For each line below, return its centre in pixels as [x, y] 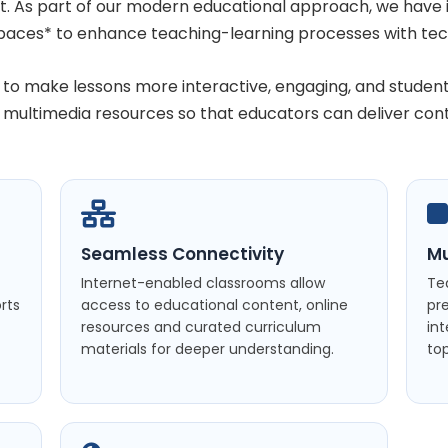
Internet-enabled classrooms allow [203, 283]
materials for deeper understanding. [207, 349]
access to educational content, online [214, 305]
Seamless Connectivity [182, 254]
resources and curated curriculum [201, 327]
